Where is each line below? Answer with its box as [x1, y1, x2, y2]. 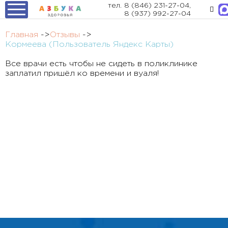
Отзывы [50, 31, 80, 39]
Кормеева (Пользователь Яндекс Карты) [5, 41, 174, 49]
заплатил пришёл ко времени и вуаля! [5, 70, 159, 78]
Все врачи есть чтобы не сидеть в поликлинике [5, 60, 197, 68]
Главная [5, 31, 38, 39]
